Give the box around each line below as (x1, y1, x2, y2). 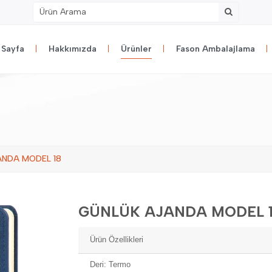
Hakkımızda (49, 44, 97, 54)
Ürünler (121, 44, 152, 54)
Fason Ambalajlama (176, 44, 255, 54)
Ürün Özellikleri (90, 235, 144, 245)
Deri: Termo (90, 259, 131, 269)
